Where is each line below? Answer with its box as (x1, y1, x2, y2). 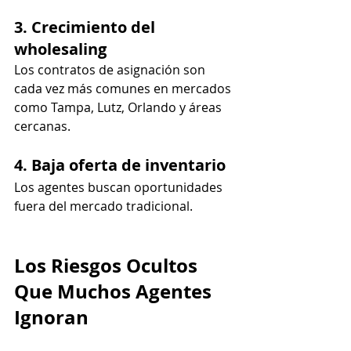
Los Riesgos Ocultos (14, 251, 202, 279)
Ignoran (14, 303, 89, 331)
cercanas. (14, 117, 71, 135)
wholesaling (14, 38, 107, 60)
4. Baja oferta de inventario (14, 154, 226, 175)
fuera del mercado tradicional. (14, 197, 193, 215)
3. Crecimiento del (14, 16, 159, 38)
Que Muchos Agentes (14, 277, 216, 305)
